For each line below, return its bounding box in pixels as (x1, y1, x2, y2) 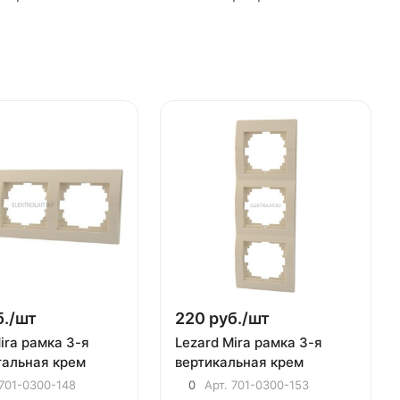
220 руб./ (175, 308, 249, 328)
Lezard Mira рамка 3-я (175, 333, 323, 351)
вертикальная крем (175, 353, 304, 371)
